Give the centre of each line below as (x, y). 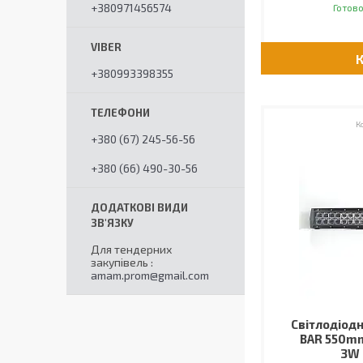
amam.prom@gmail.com (150, 275)
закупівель (120, 262)
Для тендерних (131, 249)
